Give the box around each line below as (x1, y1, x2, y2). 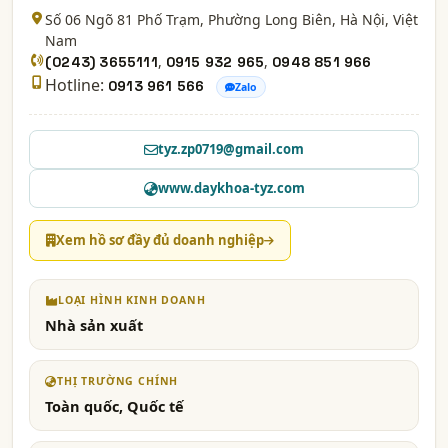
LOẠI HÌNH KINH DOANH (57, 293, 206, 308)
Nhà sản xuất (45, 315, 143, 336)
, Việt (385, 9, 418, 29)
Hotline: (45, 73, 104, 96)
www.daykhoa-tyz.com (157, 179, 305, 198)
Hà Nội (340, 9, 385, 29)
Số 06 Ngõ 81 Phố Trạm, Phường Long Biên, (45, 9, 340, 29)
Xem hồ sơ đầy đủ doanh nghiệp (56, 231, 264, 250)
